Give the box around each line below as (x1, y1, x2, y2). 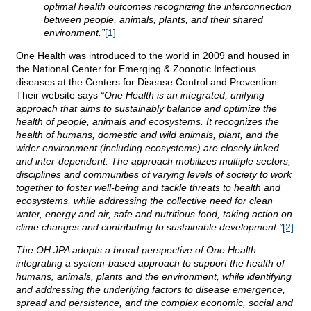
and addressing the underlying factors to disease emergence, (16, 284, 285, 296)
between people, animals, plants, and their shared (44, 14, 263, 26)
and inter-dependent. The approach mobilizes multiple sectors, (16, 155, 291, 167)
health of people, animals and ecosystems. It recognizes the (16, 116, 279, 128)
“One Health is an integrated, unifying (101, 90, 264, 101)
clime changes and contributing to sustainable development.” (16, 221, 283, 233)
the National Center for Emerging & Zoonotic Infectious (16, 63, 256, 75)
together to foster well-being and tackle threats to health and (16, 182, 280, 194)
